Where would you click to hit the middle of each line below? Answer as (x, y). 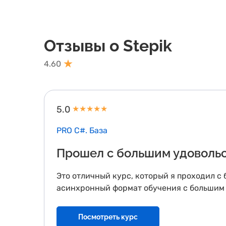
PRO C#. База (82, 130)
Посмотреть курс (108, 217)
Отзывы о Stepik (108, 46)
